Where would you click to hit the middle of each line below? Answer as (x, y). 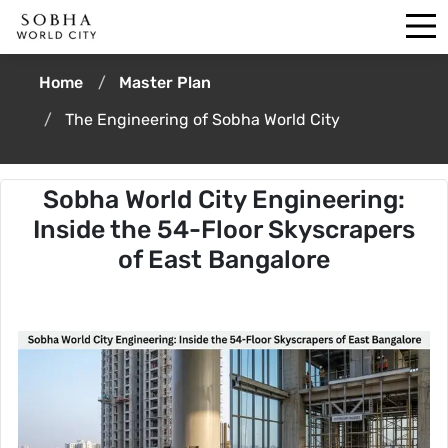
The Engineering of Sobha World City (202, 119)
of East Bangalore (224, 259)
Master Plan (165, 82)
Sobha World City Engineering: (224, 199)
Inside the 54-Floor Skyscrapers (224, 229)
